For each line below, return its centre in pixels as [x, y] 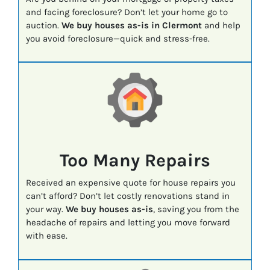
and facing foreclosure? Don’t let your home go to [127, 12]
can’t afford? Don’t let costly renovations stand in [127, 196]
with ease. [46, 236]
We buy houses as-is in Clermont [131, 25]
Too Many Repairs [135, 161]
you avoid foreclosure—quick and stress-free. [118, 38]
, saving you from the [196, 209]
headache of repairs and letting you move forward [128, 223]
